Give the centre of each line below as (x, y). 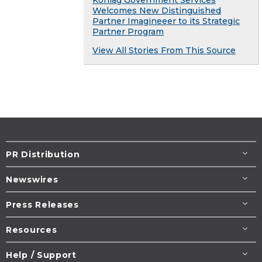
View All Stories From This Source (164, 50)
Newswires (32, 179)
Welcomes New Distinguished (157, 10)
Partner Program (128, 31)
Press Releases (42, 204)
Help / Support (41, 255)
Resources (32, 230)
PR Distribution (43, 154)
